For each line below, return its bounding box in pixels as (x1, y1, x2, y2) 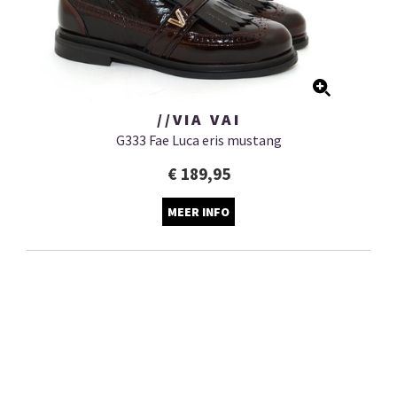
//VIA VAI (156, 109, 241, 130)
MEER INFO (167, 204, 230, 221)
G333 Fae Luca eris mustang (115, 131, 282, 150)
